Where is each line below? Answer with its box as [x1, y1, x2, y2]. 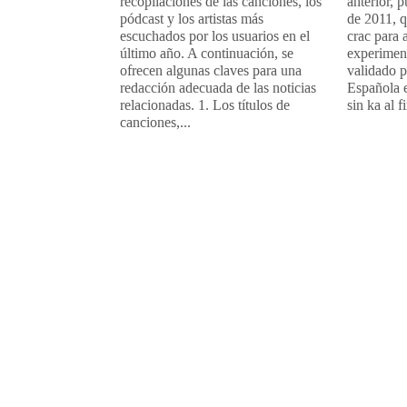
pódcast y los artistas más [120, 10, 263, 26]
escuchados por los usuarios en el [120, 27, 310, 44]
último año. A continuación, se [120, 45, 293, 61]
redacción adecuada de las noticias [120, 79, 316, 95]
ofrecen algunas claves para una [120, 62, 302, 78]
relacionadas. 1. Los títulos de [120, 96, 290, 113]
